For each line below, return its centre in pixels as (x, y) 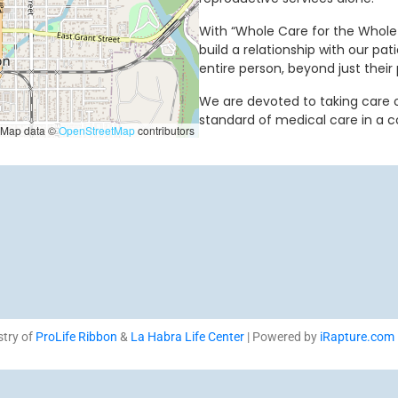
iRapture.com (357, 337)
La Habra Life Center (187, 337)
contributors (165, 130)
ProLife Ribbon (76, 337)
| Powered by (282, 337)
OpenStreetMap (97, 130)
